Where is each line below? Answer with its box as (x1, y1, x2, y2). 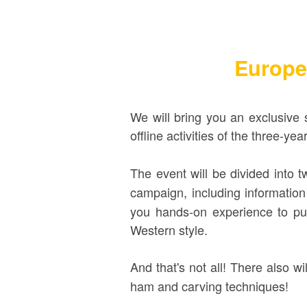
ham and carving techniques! (130, 277, 288, 295)
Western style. (130, 221, 208, 238)
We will (130, 108, 175, 125)
